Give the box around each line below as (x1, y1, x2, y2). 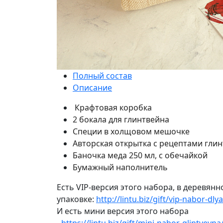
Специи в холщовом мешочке (73, 126, 192, 137)
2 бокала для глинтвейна (73, 114, 171, 125)
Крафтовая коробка (73, 102, 154, 113)
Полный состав (73, 70, 132, 81)
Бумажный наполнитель (73, 162, 168, 173)
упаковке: (57, 194, 96, 205)
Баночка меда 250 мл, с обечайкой (73, 150, 208, 161)
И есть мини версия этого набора (57, 206, 189, 217)
